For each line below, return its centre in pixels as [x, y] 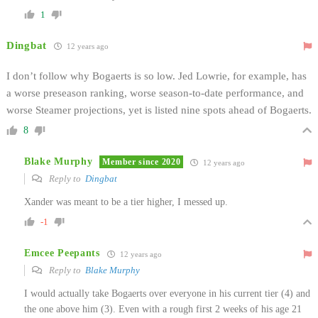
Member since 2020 [142, 162]
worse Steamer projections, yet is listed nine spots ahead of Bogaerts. [159, 110]
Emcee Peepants [62, 253]
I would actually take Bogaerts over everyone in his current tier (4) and [167, 293]
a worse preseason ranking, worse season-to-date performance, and [155, 93]
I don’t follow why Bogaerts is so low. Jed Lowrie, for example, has [157, 76]
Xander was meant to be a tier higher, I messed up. [126, 202]
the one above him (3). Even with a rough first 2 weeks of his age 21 [163, 309]
